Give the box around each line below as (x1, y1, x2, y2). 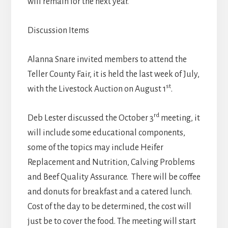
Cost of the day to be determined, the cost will (27, 202, 191, 211)
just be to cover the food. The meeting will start (27, 216, 196, 226)
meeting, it (159, 113, 200, 123)
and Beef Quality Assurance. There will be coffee (27, 172, 201, 182)
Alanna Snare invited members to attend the (27, 54, 187, 64)
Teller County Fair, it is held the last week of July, (27, 69, 199, 79)
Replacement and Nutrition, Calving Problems (27, 157, 195, 167)
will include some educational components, (27, 128, 185, 137)
